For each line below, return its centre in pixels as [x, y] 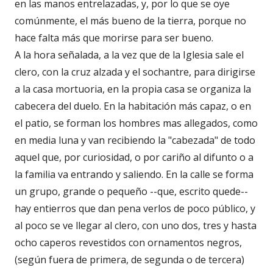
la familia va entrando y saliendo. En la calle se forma [134, 174]
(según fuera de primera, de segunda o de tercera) [129, 259]
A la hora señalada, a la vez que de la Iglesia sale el [129, 55]
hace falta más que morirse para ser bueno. [114, 37]
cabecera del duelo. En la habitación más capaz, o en [133, 106]
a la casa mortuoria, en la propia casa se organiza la [133, 89]
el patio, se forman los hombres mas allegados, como [136, 123]
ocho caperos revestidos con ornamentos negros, [128, 242]
